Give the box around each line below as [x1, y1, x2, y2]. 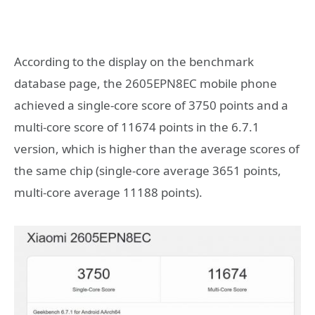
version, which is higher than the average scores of [14, 141, 300, 157]
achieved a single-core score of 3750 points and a [14, 97, 288, 114]
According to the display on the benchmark [14, 53, 254, 70]
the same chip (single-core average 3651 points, [14, 162, 281, 179]
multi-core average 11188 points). [14, 184, 202, 201]
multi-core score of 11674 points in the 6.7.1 [14, 119, 259, 136]
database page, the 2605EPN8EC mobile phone [14, 75, 277, 92]
